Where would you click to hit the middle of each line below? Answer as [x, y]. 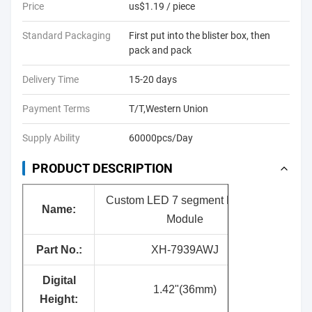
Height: [59, 299]
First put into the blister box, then [200, 36]
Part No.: [59, 250]
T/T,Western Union [169, 109]
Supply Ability [51, 138]
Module [185, 219]
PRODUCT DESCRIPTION [102, 168]
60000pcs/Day [161, 138]
